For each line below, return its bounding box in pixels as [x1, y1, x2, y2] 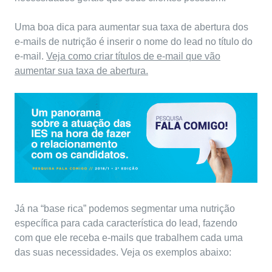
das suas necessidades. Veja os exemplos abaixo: [15, 247, 231, 258]
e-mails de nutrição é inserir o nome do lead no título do [15, 36, 253, 47]
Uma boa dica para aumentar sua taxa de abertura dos [15, 22, 248, 33]
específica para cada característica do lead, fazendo [15, 218, 237, 229]
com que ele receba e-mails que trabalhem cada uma [15, 233, 243, 243]
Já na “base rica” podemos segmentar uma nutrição [15, 203, 235, 214]
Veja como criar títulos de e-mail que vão [46, 51, 220, 62]
